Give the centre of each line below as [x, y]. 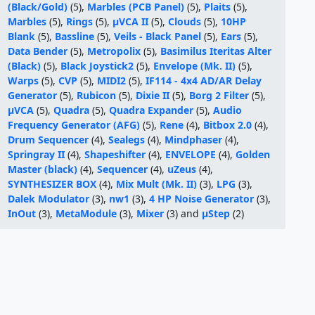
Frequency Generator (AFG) [74, 125]
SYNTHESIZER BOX [52, 184]
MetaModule [86, 213]
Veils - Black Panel [158, 36]
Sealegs [127, 140]
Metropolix [114, 51]
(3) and [183, 213]
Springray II [37, 154]
